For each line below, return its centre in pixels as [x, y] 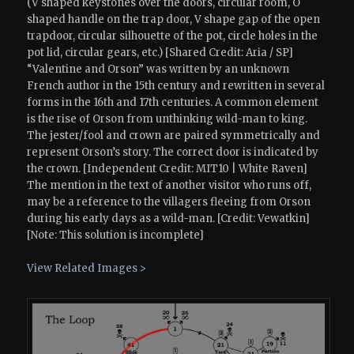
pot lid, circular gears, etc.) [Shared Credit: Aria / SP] [160, 53]
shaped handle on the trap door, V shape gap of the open [174, 20]
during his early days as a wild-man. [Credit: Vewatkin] [169, 219]
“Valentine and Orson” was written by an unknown [158, 70]
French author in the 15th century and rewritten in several [176, 86]
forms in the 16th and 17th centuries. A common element [173, 103]
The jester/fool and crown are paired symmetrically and [174, 136]
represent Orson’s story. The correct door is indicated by [173, 153]
